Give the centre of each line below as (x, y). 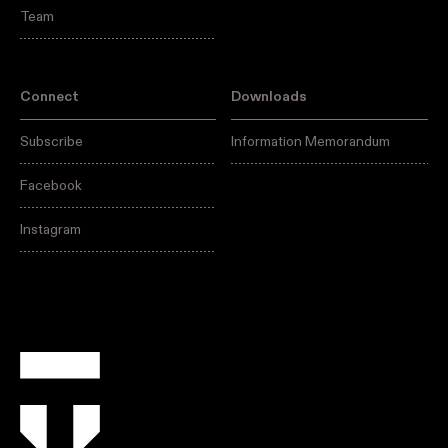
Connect (49, 97)
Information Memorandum (311, 142)
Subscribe (51, 142)
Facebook (51, 186)
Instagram (50, 230)
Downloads (269, 97)
